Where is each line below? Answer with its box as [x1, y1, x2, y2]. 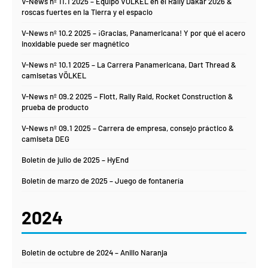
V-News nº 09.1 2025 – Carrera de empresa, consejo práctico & [22, 123, 234, 133]
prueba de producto [22, 102, 89, 112]
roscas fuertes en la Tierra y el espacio [22, 7, 153, 17]
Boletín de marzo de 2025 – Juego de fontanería [22, 176, 184, 186]
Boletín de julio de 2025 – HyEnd [22, 155, 129, 165]
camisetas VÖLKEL [22, 71, 86, 81]
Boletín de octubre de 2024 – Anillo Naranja [22, 248, 167, 258]
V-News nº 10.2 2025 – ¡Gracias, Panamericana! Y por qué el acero [22, 28, 245, 38]
